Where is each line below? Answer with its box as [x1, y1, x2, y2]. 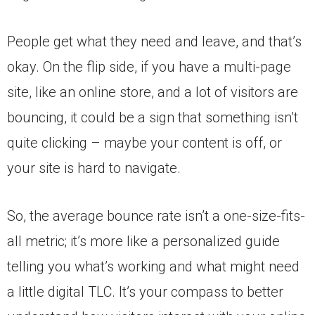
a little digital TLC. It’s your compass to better [7, 283, 283, 301]
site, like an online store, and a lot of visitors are [7, 84, 298, 101]
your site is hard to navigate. [7, 160, 184, 177]
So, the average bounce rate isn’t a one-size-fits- [7, 207, 305, 225]
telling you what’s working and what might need [7, 258, 300, 276]
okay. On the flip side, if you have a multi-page [7, 58, 291, 76]
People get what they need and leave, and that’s [7, 33, 302, 51]
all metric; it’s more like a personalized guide [7, 233, 280, 250]
